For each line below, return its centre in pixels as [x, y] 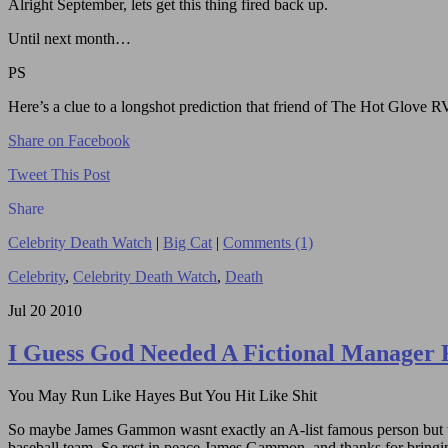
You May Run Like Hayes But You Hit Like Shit [162, 395]
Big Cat [187, 243]
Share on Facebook [69, 141]
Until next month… [69, 39]
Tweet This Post [59, 175]
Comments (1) [268, 243]
